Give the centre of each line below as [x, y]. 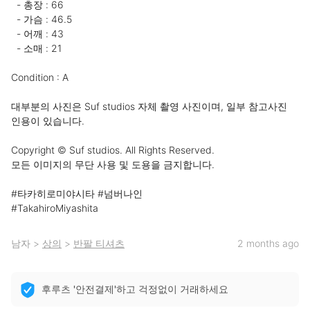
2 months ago [268, 243]
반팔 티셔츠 [99, 243]
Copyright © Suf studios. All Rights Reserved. [113, 150]
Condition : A [41, 77]
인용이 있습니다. [49, 121]
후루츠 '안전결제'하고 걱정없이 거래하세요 [135, 289]
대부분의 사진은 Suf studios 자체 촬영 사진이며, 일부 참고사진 [149, 106]
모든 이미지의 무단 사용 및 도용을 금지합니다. [114, 164]
